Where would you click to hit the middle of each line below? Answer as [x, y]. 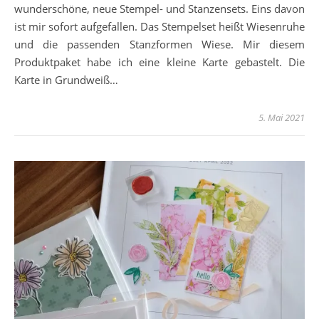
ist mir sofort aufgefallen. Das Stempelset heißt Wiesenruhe [159, 26]
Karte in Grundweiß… [66, 79]
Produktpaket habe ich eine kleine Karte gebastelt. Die [159, 62]
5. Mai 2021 [282, 117]
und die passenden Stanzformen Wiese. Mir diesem [159, 44]
